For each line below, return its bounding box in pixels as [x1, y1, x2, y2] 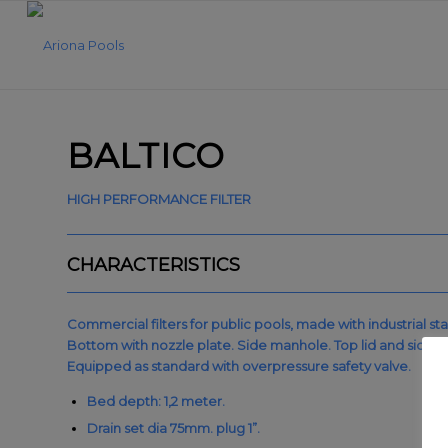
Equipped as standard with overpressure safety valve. [67, 358, 411, 375]
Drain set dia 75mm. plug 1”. [87, 420, 260, 437]
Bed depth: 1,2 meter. [87, 393, 225, 410]
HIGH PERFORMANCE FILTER [67, 191, 251, 207]
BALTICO [67, 135, 225, 177]
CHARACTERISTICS [67, 254, 240, 277]
